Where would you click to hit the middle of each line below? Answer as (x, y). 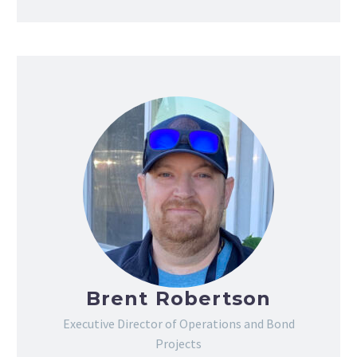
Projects (178, 344)
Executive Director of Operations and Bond (178, 324)
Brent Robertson (178, 299)
